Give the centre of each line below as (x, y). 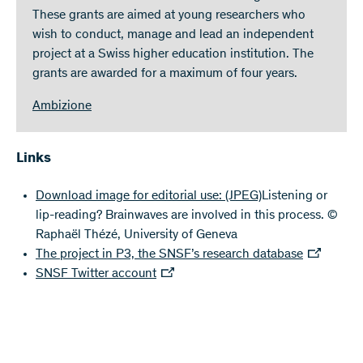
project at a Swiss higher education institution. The (173, 55)
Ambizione (62, 107)
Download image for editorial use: (129, 196)
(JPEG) (243, 196)
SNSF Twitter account (96, 274)
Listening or (295, 196)
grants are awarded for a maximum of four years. (165, 74)
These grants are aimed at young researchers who (169, 16)
